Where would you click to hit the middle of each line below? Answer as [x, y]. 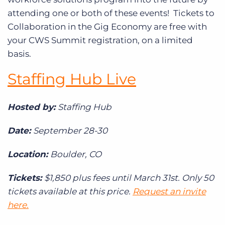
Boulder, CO [76, 154]
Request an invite [169, 191]
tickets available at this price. [70, 191]
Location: [29, 154]
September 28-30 [70, 130]
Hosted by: [33, 107]
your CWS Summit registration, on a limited [100, 40]
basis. [19, 53]
